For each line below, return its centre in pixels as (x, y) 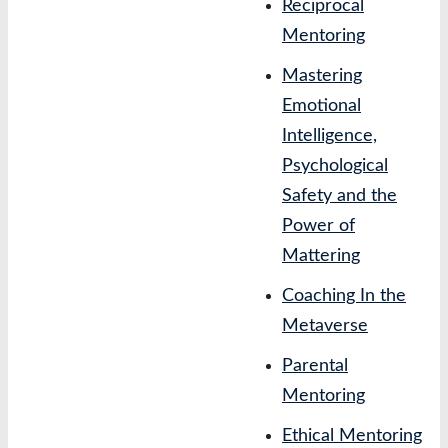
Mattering (321, 256)
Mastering (322, 76)
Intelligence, (329, 136)
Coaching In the (344, 296)
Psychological (335, 166)
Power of (318, 226)
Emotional (321, 106)
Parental (315, 366)
